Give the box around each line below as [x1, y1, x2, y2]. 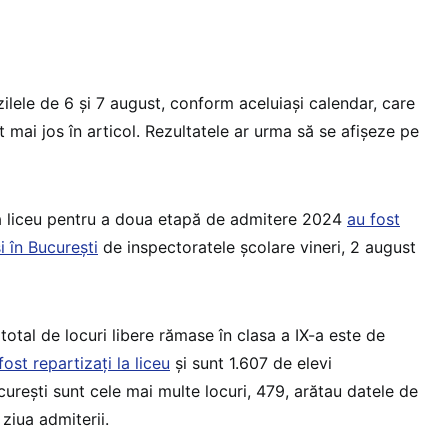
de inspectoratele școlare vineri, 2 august [98, 236, 416, 257]
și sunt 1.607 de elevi [170, 352, 332, 373]
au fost [347, 208, 400, 229]
